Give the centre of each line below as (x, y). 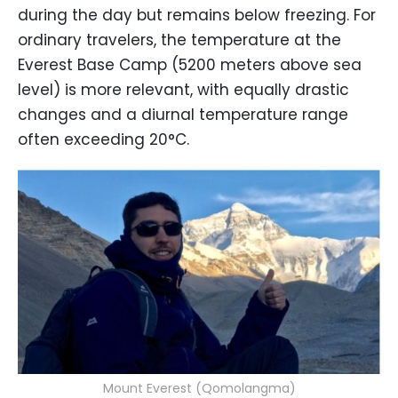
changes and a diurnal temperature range (183, 115)
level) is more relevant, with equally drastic (183, 90)
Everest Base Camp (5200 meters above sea (190, 65)
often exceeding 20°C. (103, 139)
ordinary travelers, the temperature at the (179, 40)
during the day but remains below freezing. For (197, 15)
